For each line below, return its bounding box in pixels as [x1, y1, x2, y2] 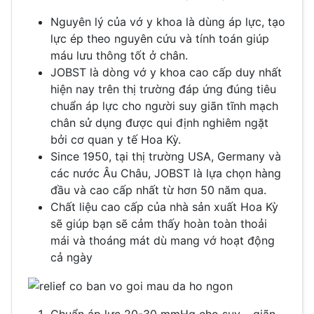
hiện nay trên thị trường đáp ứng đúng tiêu [50, 81, 276, 96]
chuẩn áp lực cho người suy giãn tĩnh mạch [50, 98, 278, 113]
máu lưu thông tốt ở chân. [50, 48, 188, 62]
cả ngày [50, 250, 93, 264]
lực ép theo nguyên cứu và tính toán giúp [50, 31, 269, 46]
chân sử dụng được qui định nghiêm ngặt [50, 115, 268, 130]
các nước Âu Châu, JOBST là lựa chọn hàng [50, 165, 281, 180]
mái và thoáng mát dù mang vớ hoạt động [50, 233, 275, 247]
